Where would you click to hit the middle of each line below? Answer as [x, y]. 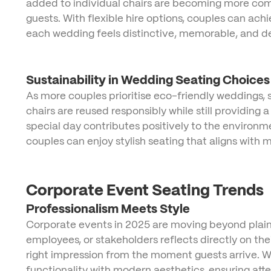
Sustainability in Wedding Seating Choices [148, 80]
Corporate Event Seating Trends [145, 190]
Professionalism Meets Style [108, 209]
